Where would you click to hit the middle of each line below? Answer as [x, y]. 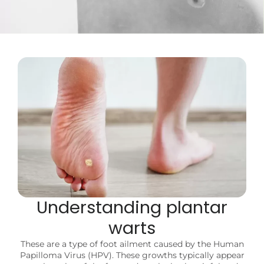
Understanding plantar [132, 207]
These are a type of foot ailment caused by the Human [132, 244]
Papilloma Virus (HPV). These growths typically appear [132, 255]
